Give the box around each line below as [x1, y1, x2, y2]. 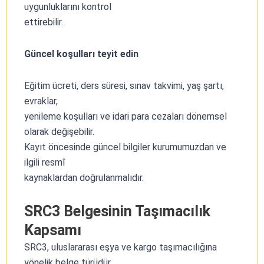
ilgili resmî [24, 156, 65, 168]
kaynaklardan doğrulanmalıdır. [24, 171, 144, 183]
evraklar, [24, 95, 58, 107]
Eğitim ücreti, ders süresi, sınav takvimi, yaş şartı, [24, 80, 224, 91]
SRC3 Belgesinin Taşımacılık [24, 202, 210, 220]
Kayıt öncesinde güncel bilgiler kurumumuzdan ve [24, 141, 226, 153]
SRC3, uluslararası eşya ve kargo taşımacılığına [24, 241, 217, 253]
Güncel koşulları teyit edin [24, 48, 138, 60]
